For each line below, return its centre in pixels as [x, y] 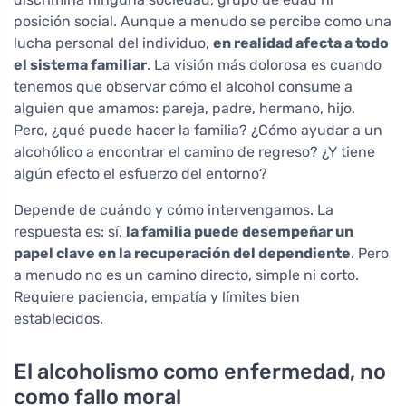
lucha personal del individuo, [113, 43]
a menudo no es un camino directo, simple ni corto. [186, 275]
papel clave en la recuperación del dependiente [182, 253]
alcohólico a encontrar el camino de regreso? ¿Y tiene [194, 151]
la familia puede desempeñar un [240, 231]
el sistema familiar [80, 64]
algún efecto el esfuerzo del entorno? [140, 173]
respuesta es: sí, [70, 231]
